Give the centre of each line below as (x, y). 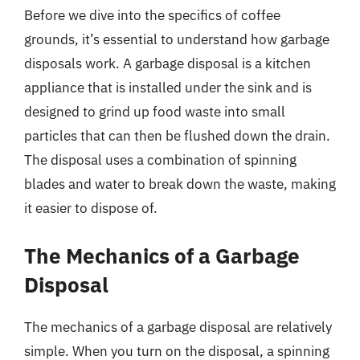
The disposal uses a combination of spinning (160, 160)
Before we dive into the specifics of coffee (152, 15)
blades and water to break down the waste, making (180, 184)
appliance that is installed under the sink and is (168, 88)
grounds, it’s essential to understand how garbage (177, 39)
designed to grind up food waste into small (155, 112)
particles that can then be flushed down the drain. (177, 136)
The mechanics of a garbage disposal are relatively (178, 327)
